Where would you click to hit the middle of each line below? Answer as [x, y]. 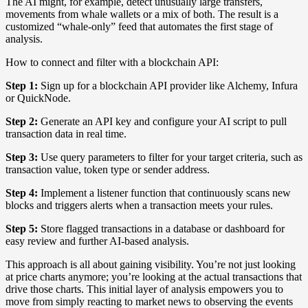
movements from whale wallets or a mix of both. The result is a [142, 14]
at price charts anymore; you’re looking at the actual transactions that [154, 276]
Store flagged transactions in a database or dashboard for [161, 228]
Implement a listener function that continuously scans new [164, 192]
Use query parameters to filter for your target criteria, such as [170, 157]
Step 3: [22, 157]
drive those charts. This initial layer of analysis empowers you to [144, 289]
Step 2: [22, 121]
